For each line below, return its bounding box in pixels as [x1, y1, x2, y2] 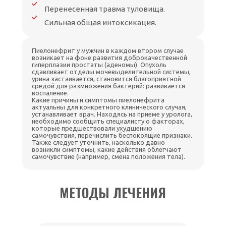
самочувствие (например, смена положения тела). [32, 153, 186, 160]
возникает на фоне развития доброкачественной [32, 54, 188, 62]
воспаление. [32, 89, 69, 97]
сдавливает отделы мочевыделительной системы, [32, 68, 191, 76]
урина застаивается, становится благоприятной [32, 75, 182, 83]
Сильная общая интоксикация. [44, 18, 157, 27]
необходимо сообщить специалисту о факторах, [32, 118, 185, 125]
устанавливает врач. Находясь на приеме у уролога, [32, 110, 193, 118]
